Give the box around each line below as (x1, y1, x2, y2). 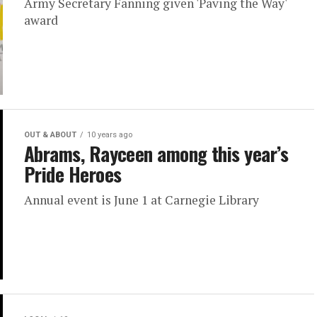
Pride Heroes (24, 160, 122, 189)
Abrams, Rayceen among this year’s (24, 139, 289, 168)
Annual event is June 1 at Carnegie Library (24, 192, 259, 209)
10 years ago (87, 130, 132, 140)
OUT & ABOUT (24, 130, 76, 140)
